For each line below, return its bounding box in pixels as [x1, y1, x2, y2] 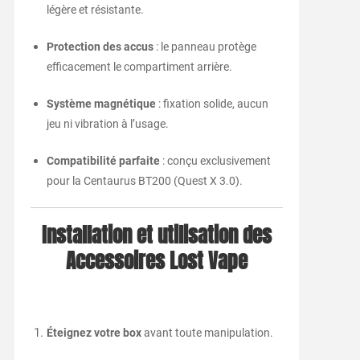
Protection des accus [46, 40, 153, 54]
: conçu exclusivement [159, 154, 271, 168]
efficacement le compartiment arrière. [46, 60, 232, 74]
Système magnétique [46, 97, 156, 111]
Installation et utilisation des [42, 221, 272, 251]
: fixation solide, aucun [155, 97, 268, 111]
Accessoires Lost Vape [66, 247, 248, 276]
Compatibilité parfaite [46, 154, 160, 168]
